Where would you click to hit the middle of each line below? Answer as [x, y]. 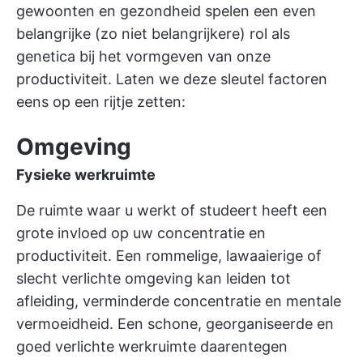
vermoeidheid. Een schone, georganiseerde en [175, 324]
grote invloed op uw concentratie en [141, 233]
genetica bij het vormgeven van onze [143, 56]
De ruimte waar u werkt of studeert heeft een [172, 210]
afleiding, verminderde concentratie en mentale [179, 301]
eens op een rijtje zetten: [101, 102]
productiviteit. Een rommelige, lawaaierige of [169, 256]
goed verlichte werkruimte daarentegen [152, 346]
